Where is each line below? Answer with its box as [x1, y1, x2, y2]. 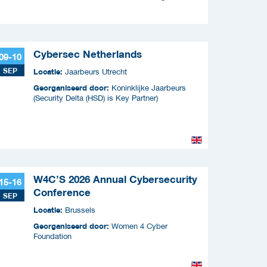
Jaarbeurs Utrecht [65, 67, 127, 76]
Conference [33, 186, 91, 198]
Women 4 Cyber [111, 221, 167, 231]
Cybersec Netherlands [33, 48, 142, 60]
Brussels [65, 205, 95, 215]
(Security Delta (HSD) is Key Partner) [33, 93, 158, 103]
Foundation [33, 231, 72, 241]
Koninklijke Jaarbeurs [111, 83, 186, 92]
